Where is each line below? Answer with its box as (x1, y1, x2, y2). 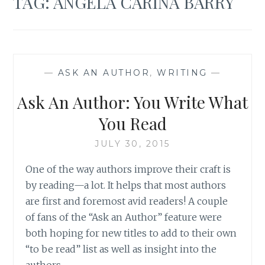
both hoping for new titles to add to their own (25, 227, 237, 239)
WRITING (157, 67, 208, 78)
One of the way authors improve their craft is (25, 163, 231, 175)
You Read (98, 112, 167, 134)
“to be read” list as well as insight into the (25, 243, 217, 255)
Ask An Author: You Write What (17, 91, 248, 113)
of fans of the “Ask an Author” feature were (25, 211, 222, 223)
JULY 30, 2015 (95, 138, 170, 149)
